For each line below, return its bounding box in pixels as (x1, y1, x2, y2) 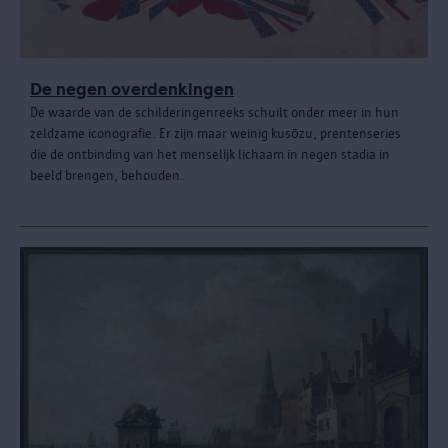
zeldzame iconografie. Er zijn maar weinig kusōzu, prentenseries (30, 125, 401, 141)
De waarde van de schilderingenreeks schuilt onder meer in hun (30, 104, 399, 120)
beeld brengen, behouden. (30, 167, 184, 183)
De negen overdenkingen (30, 79, 234, 99)
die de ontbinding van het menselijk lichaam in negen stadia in (30, 146, 390, 162)
